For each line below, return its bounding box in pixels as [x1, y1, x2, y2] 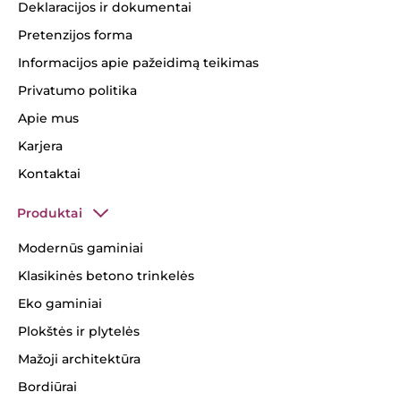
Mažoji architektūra [18, 351, 141, 368]
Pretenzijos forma [18, 27, 132, 44]
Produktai [17, 205, 82, 222]
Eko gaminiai [18, 295, 102, 312]
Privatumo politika [18, 82, 137, 99]
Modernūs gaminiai [18, 240, 143, 257]
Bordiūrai [18, 379, 77, 396]
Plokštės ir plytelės [18, 323, 140, 340]
